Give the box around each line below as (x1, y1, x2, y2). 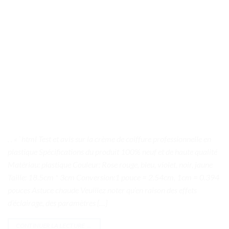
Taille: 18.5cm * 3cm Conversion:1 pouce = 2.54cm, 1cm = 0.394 (8, 172, 219, 182)
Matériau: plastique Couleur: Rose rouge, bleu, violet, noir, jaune (8, 159, 213, 169)
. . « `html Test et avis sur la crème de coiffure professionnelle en (8, 133, 211, 144)
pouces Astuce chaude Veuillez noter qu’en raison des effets (8, 185, 197, 195)
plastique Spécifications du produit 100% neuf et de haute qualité (8, 146, 217, 156)
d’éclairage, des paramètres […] (8, 197, 107, 208)
